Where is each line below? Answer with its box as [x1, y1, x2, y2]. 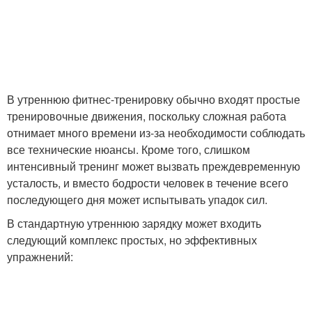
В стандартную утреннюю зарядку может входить [7, 215, 261, 232]
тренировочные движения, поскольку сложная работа [7, 108, 286, 125]
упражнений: [7, 249, 73, 265]
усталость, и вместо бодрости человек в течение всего [7, 175, 288, 192]
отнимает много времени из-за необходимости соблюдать [7, 125, 305, 141]
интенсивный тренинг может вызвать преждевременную [7, 158, 300, 175]
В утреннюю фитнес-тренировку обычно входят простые [7, 91, 300, 108]
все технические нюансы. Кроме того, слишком [7, 141, 250, 158]
